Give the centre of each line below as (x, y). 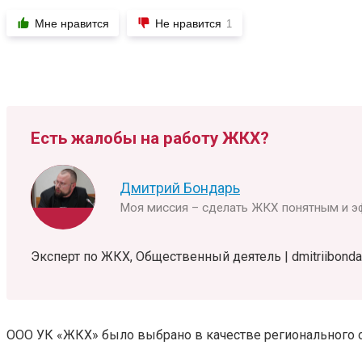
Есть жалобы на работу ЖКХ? (150, 139)
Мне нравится (72, 23)
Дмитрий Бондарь (180, 189)
